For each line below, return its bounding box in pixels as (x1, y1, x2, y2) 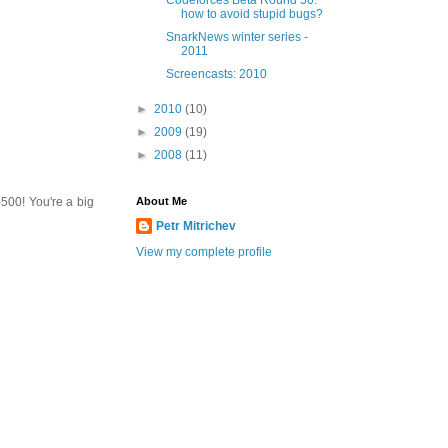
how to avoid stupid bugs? (180, 7, 323, 21)
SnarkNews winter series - (165, 30, 308, 44)
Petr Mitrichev (156, 219, 236, 233)
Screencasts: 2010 (165, 67, 267, 81)
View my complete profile (136, 245, 272, 259)
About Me (136, 195, 187, 207)
